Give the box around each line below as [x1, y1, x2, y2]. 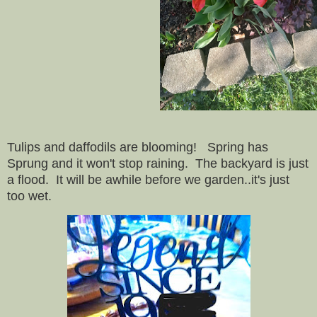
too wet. [7, 188, 52, 203]
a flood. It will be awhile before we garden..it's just [7, 172, 289, 187]
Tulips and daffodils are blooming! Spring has [7, 139, 268, 154]
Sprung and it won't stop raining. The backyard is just [7, 156, 309, 171]
